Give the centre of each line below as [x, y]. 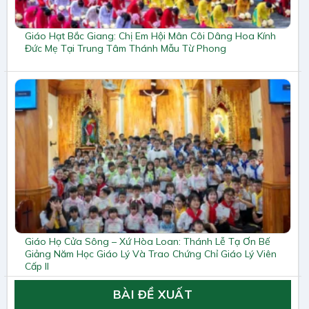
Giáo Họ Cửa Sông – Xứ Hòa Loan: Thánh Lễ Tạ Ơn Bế [148, 241]
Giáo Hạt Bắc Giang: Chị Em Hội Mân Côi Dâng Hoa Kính [150, 36]
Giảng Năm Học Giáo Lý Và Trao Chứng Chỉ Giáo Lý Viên [151, 253]
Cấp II [37, 266]
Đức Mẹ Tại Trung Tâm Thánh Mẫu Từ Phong [126, 49]
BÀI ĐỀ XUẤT [153, 295]
